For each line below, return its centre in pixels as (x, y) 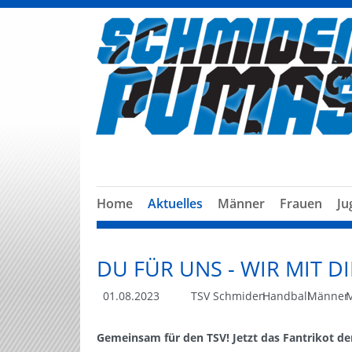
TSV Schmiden (228, 296)
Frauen (301, 203)
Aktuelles (175, 203)
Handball (286, 296)
